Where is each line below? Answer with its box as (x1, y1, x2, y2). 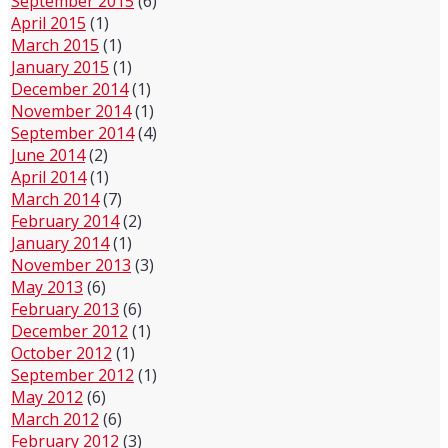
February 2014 (11, 210, 119, 232)
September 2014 (11, 122, 134, 144)
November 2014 (11, 100, 131, 122)
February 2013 (11, 298, 119, 320)
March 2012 (11, 408, 99, 430)
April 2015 (11, 12, 86, 34)
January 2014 (11, 232, 109, 254)
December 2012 (11, 320, 128, 342)
